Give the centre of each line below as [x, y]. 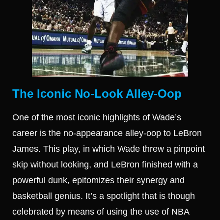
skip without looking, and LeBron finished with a [105, 165]
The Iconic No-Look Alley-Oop [97, 94]
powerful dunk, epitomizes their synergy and [98, 180]
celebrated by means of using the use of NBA [101, 212]
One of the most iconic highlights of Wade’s [97, 118]
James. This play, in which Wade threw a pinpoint [109, 149]
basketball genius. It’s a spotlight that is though [104, 196]
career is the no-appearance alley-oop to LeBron [107, 133]
